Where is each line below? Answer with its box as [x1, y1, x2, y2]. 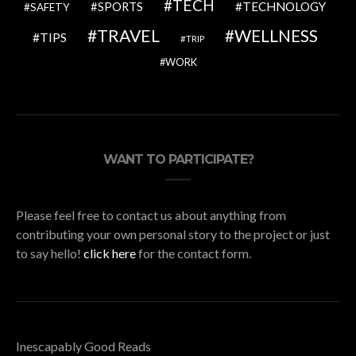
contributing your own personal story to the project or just [16, 226, 330, 242]
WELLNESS [234, 25, 318, 45]
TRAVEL [96, 25, 160, 46]
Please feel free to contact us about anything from [16, 207, 286, 222]
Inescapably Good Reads [16, 338, 151, 354]
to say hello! [16, 245, 83, 261]
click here [83, 245, 136, 261]
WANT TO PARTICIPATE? [103, 151, 253, 167]
